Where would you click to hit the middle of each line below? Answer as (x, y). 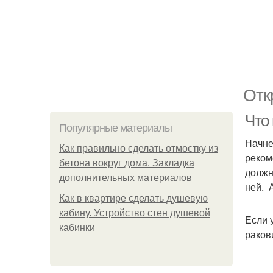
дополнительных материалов (126, 178)
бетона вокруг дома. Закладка (127, 163)
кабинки (77, 228)
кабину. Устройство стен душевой (135, 213)
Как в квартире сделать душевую (133, 198)
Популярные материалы (115, 128)
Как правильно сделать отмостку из (139, 148)
